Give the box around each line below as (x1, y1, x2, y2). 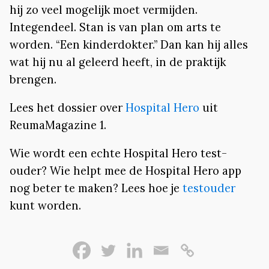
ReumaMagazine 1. (10, 117, 106, 132)
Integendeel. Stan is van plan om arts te (10, 19, 221, 34)
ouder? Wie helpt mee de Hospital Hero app (10, 163, 241, 178)
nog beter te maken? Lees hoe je (10, 181, 183, 196)
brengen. (10, 71, 56, 86)
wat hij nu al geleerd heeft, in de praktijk (10, 54, 226, 69)
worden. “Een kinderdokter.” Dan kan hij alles (10, 37, 248, 52)
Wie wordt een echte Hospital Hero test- (10, 146, 227, 161)
